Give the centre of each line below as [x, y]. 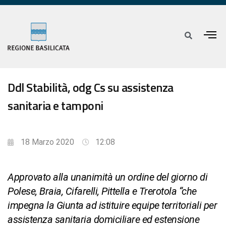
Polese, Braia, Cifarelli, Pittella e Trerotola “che [102, 191]
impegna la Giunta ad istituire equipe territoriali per [112, 206]
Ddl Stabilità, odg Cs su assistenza [91, 88]
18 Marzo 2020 [47, 142]
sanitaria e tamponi [55, 106]
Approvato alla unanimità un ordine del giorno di [107, 177]
